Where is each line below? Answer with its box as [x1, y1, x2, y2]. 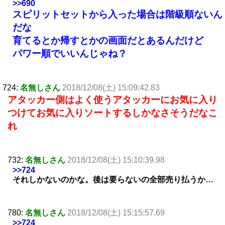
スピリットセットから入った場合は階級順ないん [13, 9, 222, 20]
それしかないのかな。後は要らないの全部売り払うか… [13, 175, 213, 184]
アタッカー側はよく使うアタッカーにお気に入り [8, 94, 217, 105]
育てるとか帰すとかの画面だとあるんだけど [13, 35, 203, 46]
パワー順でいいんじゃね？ [13, 48, 127, 59]
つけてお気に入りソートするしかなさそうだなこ [8, 107, 217, 118]
